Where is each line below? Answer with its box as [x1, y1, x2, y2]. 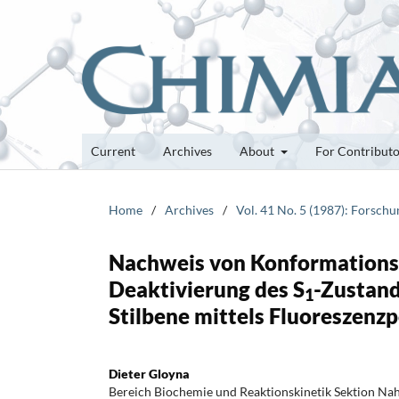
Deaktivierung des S [109, 275, 305, 302]
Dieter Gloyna [109, 365, 190, 381]
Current [91, 142, 135, 159]
